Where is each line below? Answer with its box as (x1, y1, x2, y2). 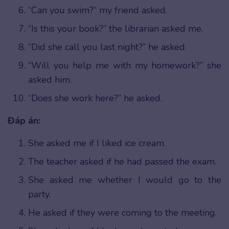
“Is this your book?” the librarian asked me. (28, 22, 203, 35)
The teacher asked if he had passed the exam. (28, 155, 216, 168)
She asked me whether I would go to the (28, 174, 221, 187)
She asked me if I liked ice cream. (28, 137, 166, 150)
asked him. (28, 74, 72, 86)
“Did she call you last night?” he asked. (28, 41, 187, 54)
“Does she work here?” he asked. (28, 92, 162, 105)
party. (28, 188, 51, 201)
